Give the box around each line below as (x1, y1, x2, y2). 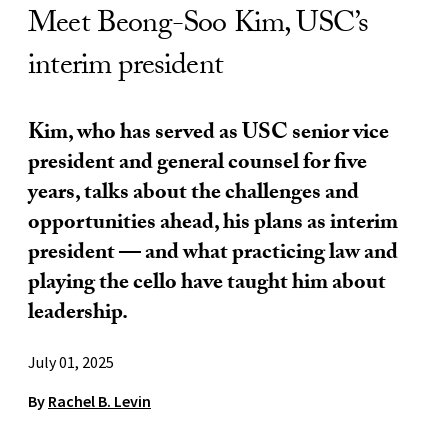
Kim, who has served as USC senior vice (28, 115, 389, 153)
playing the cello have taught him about (28, 265, 386, 303)
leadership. (28, 295, 128, 333)
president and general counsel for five (28, 145, 367, 183)
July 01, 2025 (28, 351, 114, 372)
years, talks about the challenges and (28, 175, 359, 213)
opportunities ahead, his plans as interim (28, 205, 398, 243)
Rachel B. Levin (48, 390, 151, 411)
